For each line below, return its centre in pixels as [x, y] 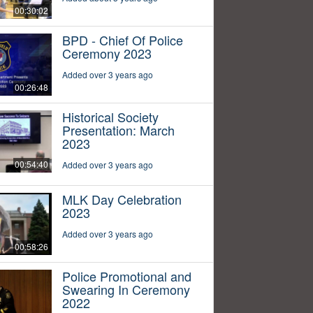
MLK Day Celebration [122, 199]
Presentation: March [118, 130]
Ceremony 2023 [107, 53]
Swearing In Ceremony [126, 289]
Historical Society [110, 116]
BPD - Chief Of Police [122, 39]
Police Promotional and [126, 276]
